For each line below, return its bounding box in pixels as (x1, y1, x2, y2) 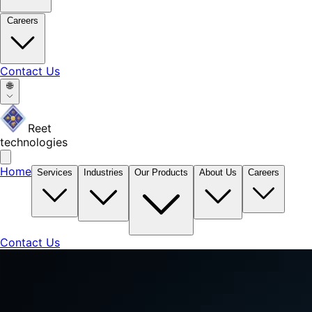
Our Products (134, 167, 188, 178)
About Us (199, 167, 237, 178)
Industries (84, 167, 123, 178)
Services (37, 167, 72, 178)
